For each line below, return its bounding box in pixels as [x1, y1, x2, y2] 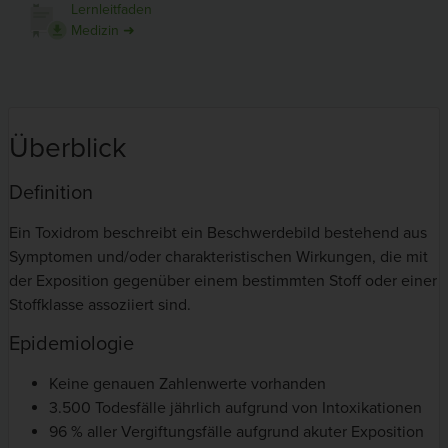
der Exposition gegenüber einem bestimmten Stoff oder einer [9, 271, 437, 292]
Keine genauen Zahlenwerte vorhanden [49, 373, 326, 394]
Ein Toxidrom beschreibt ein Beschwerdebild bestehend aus [9, 223, 427, 244]
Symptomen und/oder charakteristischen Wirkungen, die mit [9, 247, 428, 268]
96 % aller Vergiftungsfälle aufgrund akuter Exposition [49, 421, 424, 442]
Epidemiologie [9, 331, 134, 356]
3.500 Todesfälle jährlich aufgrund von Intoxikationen [49, 397, 422, 418]
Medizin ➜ [71, 22, 135, 40]
